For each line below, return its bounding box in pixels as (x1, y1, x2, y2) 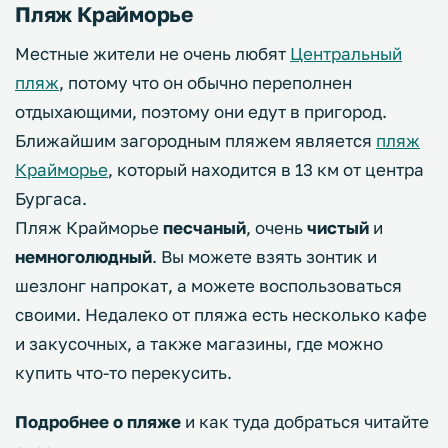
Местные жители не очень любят (15, 42, 290, 64)
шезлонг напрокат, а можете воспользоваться (15, 274, 402, 296)
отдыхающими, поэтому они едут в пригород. (15, 100, 387, 122)
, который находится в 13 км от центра (108, 158, 424, 180)
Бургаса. (15, 187, 91, 209)
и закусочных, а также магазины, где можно (15, 332, 383, 354)
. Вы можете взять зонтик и (152, 245, 377, 267)
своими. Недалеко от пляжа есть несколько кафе (15, 303, 427, 325)
